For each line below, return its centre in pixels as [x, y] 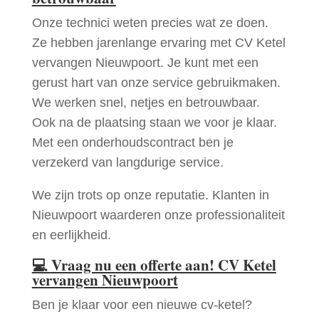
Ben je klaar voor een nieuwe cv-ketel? [142, 305]
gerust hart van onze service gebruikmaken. [156, 83]
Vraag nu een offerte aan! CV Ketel [163, 265]
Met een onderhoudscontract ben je [132, 143]
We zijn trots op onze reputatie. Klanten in [150, 195]
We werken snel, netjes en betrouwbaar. [146, 103]
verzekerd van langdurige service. [127, 163]
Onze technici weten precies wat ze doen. [150, 23]
